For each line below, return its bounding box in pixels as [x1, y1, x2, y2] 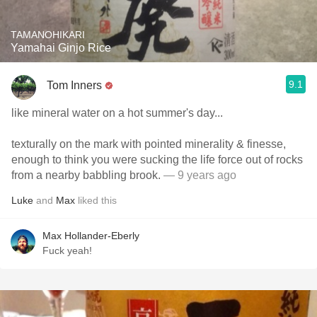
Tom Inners [47, 79, 102, 91]
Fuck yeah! [42, 245, 92, 256]
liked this [75, 195, 117, 206]
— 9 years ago [163, 169, 236, 181]
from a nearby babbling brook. [11, 169, 163, 181]
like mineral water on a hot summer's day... [11, 107, 223, 119]
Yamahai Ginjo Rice [11, 42, 111, 54]
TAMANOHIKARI [11, 29, 85, 40]
